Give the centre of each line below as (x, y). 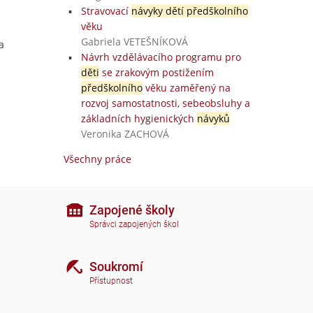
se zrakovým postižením (156, 72)
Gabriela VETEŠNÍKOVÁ (134, 42)
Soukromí (116, 266)
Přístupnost (111, 281)
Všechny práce (97, 159)
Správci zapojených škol (134, 225)
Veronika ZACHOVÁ (125, 134)
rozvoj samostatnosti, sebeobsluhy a (165, 103)
